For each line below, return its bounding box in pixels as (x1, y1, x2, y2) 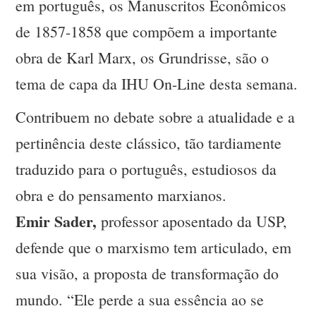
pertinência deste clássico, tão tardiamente (16, 133, 282, 154)
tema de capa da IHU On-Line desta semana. (16, 73, 298, 95)
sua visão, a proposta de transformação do (16, 263, 279, 284)
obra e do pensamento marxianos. (16, 185, 227, 206)
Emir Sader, (16, 209, 97, 233)
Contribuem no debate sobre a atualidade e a (16, 107, 296, 128)
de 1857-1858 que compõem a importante (16, 21, 278, 42)
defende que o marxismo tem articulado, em (16, 237, 292, 258)
